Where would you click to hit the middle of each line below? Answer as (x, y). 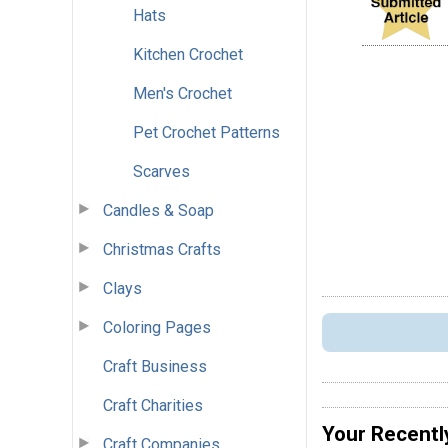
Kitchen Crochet (188, 54)
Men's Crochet (182, 93)
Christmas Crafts (162, 249)
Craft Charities (153, 405)
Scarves (161, 171)
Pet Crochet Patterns (206, 132)
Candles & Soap (158, 210)
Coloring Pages (157, 327)
